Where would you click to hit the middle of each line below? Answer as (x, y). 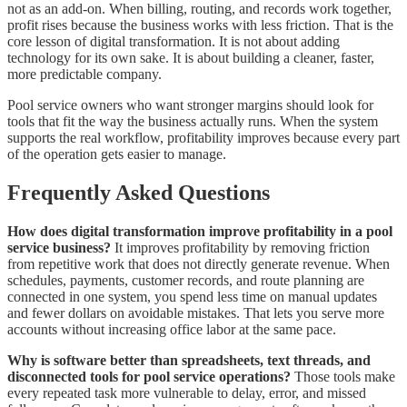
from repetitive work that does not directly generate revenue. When (199, 263)
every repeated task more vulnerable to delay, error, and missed (187, 392)
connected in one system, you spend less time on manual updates (192, 296)
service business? (59, 247)
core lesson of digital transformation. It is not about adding (174, 41)
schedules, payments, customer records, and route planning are (186, 280)
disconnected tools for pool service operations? (149, 376)
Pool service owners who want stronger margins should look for (190, 104)
